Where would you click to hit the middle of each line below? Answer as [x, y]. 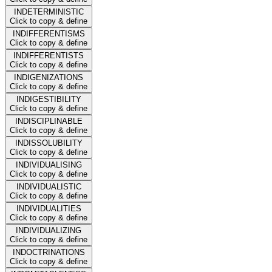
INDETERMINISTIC [49, 12]
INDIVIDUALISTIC [49, 186]
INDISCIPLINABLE [49, 121]
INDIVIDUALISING [49, 165]
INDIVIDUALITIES [49, 208]
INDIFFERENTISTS [49, 55]
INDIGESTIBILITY [49, 99]
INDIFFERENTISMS [49, 33]
